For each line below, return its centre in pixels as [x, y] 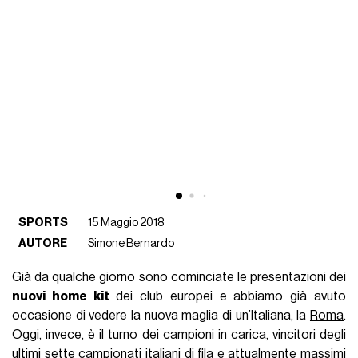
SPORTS [44, 222]
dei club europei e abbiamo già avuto [227, 296]
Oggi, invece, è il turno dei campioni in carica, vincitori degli [179, 334]
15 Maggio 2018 [126, 222]
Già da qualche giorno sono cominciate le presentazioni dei [179, 277]
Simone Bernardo [131, 243]
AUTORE [43, 243]
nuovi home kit [61, 296]
